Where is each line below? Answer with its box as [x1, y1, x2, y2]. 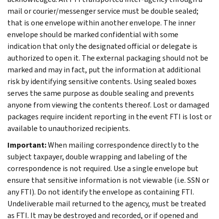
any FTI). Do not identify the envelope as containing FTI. [7, 186, 194, 197]
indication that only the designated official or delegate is [7, 41, 197, 51]
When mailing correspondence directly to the [46, 139, 199, 150]
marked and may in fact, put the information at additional [7, 64, 201, 75]
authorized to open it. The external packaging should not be [7, 52, 208, 63]
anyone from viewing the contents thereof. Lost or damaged [7, 99, 209, 110]
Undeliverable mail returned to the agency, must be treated [7, 198, 206, 209]
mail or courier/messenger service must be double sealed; [7, 5, 198, 16]
